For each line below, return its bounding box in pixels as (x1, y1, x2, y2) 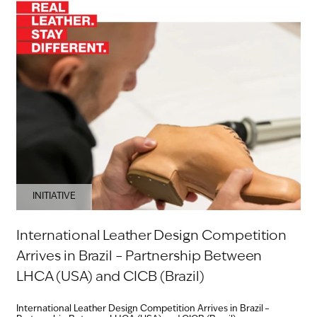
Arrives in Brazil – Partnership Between (16, 250, 263, 265)
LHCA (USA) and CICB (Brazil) (16, 270, 204, 285)
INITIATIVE (32, 192, 76, 201)
